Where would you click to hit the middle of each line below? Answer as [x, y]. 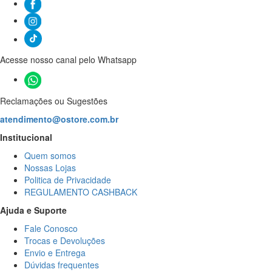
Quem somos [50, 155]
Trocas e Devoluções [65, 240]
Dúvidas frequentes [62, 264]
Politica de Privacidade [68, 179]
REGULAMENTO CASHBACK [81, 192]
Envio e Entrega [55, 252]
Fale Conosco [51, 228]
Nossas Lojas [50, 167]
